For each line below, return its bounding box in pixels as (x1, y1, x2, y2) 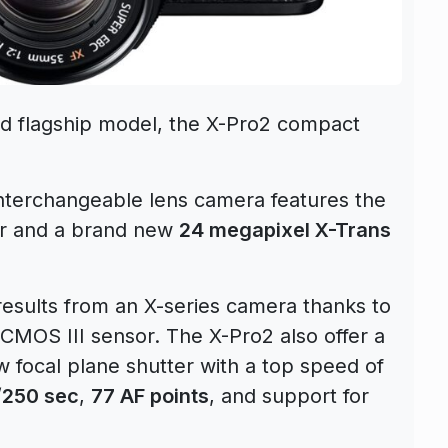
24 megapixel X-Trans (179, 217, 391, 242)
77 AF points (91, 383, 209, 408)
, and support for (209, 383, 369, 408)
